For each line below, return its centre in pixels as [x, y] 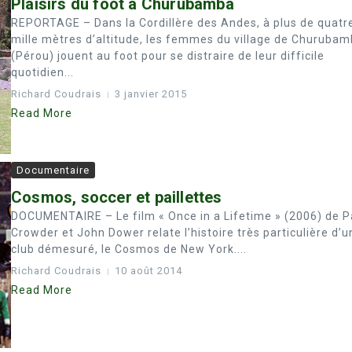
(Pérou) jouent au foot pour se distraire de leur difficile [168, 56]
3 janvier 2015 [151, 94]
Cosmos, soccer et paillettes [117, 198]
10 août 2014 [148, 271]
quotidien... [42, 72]
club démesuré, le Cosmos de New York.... [129, 249]
